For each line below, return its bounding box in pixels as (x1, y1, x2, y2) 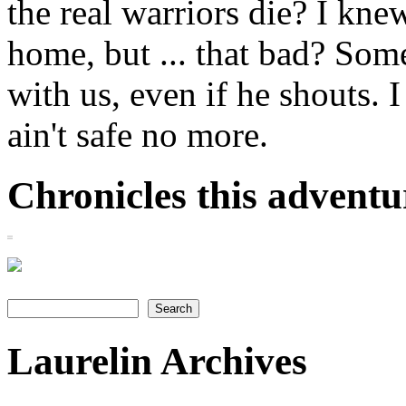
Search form (7, 297, 123, 322)
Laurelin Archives (7, 339, 307, 382)
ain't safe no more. (7, 114, 268, 154)
